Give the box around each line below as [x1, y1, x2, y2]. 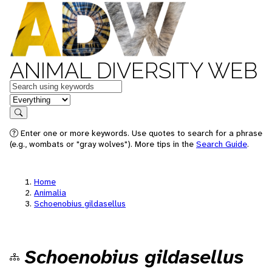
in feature [9, 92, 49, 105]
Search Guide [196, 138, 247, 149]
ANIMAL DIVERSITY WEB [10, 58, 257, 83]
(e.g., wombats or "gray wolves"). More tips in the [10, 138, 196, 149]
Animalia [34, 187, 66, 198]
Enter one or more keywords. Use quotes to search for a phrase [18, 127, 262, 138]
